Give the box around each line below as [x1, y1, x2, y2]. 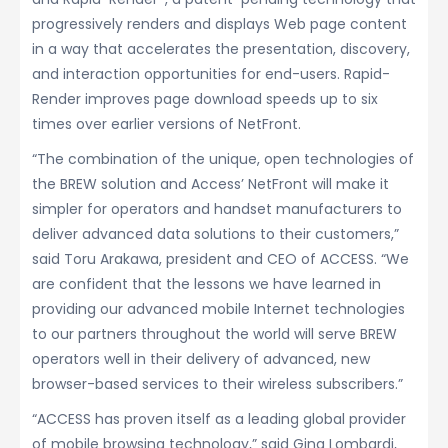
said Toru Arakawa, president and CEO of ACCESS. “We [32, 249, 409, 269]
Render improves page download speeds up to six [32, 89, 378, 109]
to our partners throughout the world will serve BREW [32, 324, 397, 344]
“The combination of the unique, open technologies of [32, 149, 414, 169]
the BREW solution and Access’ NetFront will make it [32, 174, 389, 194]
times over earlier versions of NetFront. [32, 114, 301, 134]
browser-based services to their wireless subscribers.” [32, 374, 403, 394]
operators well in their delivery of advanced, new [32, 349, 370, 369]
